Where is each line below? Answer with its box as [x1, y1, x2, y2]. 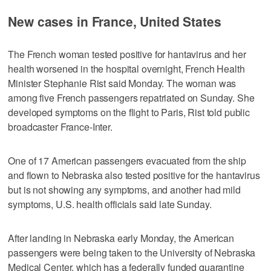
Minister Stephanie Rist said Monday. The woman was [8, 76, 237, 90]
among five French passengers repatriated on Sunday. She [8, 90, 255, 105]
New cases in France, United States [8, 11, 221, 30]
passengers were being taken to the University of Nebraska [8, 245, 256, 260]
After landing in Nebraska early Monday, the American [8, 230, 235, 245]
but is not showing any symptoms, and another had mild [8, 182, 241, 197]
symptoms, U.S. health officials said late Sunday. [8, 197, 212, 211]
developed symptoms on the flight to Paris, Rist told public [8, 105, 250, 119]
